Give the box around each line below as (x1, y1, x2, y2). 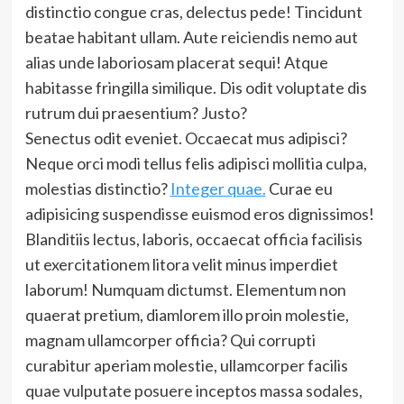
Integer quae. (170, 179, 266, 198)
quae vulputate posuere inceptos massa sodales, (24, 381, 363, 400)
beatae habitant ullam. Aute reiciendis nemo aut (24, 27, 358, 47)
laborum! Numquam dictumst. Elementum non (24, 280, 346, 299)
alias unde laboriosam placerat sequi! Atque (24, 52, 328, 72)
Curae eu (265, 179, 333, 198)
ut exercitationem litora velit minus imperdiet (24, 254, 338, 274)
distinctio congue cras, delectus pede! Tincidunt (24, 2, 363, 22)
